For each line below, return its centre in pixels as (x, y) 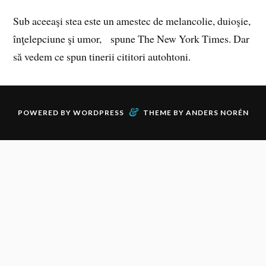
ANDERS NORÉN (217, 112)
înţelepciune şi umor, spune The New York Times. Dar (132, 39)
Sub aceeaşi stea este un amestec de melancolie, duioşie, (132, 21)
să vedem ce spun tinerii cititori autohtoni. (102, 57)
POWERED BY (45, 112)
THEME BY (164, 112)
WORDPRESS (98, 112)
